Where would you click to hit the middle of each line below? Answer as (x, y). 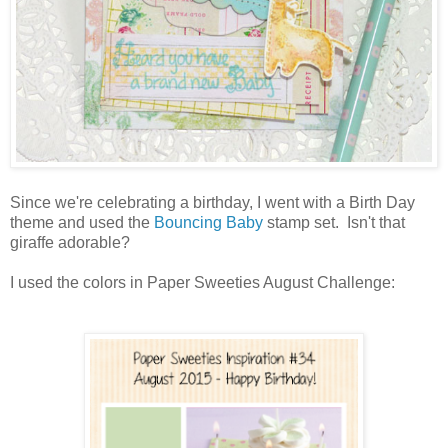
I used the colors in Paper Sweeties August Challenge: (202, 282)
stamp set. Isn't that (334, 222)
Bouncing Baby (208, 222)
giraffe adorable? (74, 242)
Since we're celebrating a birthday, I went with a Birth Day (212, 202)
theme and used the (82, 222)
